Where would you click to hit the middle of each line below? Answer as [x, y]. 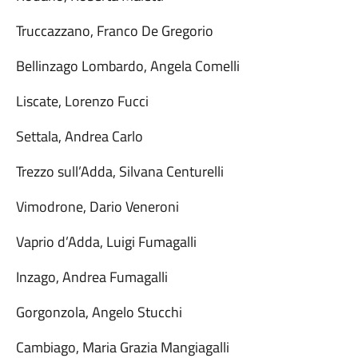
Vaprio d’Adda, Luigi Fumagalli [106, 242]
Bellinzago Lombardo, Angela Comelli [127, 66]
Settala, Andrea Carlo [79, 136]
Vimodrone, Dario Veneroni [97, 207]
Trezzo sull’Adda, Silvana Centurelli [119, 171]
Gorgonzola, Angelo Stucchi [99, 312]
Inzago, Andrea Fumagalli [91, 277]
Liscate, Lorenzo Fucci [82, 101]
